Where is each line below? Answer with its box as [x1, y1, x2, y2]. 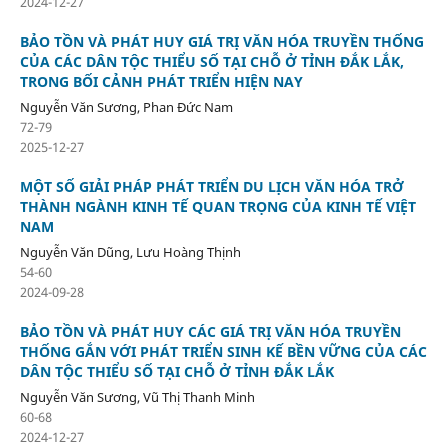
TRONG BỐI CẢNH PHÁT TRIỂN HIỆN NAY [19, 71, 303, 91]
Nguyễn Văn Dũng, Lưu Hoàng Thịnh [19, 242, 241, 261]
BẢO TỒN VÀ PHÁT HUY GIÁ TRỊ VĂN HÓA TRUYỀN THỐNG [19, 31, 424, 51]
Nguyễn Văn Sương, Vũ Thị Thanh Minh [19, 387, 255, 406]
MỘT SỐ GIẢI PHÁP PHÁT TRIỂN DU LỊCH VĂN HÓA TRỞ [19, 176, 404, 196]
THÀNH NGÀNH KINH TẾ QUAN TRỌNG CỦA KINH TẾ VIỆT [19, 196, 416, 216]
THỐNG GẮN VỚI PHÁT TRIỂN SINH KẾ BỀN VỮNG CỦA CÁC [19, 341, 427, 361]
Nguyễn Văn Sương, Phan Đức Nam [19, 97, 233, 116]
